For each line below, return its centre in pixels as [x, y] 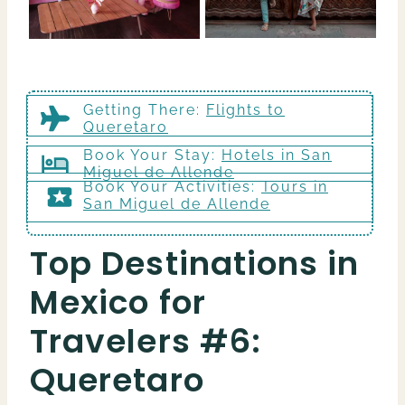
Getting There [140, 110]
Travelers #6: [146, 342]
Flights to [245, 110]
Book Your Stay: [152, 155]
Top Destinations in [195, 264]
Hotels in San [277, 155]
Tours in [295, 187]
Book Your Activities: [172, 187]
